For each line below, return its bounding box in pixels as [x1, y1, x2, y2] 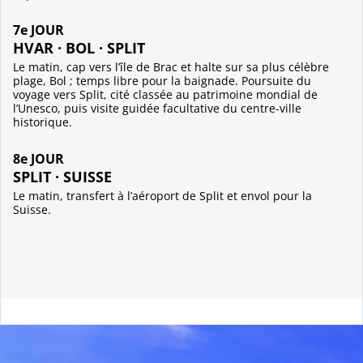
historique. [13, 114, 72, 130]
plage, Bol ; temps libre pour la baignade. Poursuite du [13, 73, 311, 89]
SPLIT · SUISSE [13, 165, 112, 186]
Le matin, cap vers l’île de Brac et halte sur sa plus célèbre [13, 59, 329, 75]
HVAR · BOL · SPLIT [13, 37, 145, 58]
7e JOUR [13, 21, 64, 40]
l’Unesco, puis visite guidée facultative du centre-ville [13, 100, 301, 117]
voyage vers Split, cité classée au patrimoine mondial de [13, 87, 318, 103]
